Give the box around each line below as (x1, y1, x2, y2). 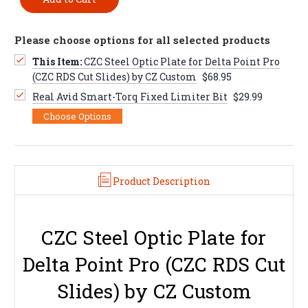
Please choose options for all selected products (14, 32, 270, 47)
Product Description (112, 174, 210, 188)
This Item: (32, 54, 82, 68)
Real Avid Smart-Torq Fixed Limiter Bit (32, 89, 228, 103)
